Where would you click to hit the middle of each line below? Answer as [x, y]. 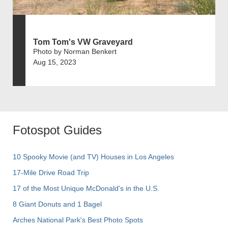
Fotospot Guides [57, 130]
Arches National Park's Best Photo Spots [78, 220]
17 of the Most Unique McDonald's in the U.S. [86, 189]
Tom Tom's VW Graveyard [83, 42]
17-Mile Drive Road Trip [51, 173]
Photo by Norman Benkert [75, 52]
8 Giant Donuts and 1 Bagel [57, 204]
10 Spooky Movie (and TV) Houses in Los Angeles [93, 157]
